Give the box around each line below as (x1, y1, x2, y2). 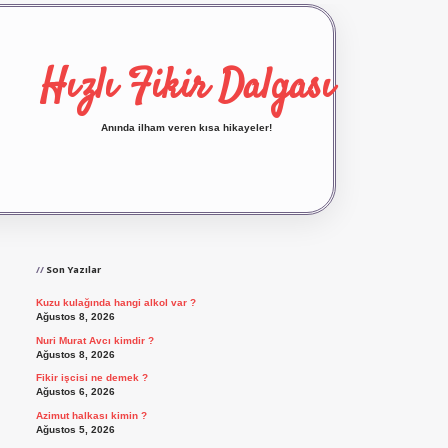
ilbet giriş (257, 217, 317, 233)
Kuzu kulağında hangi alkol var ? (35, 297, 196, 309)
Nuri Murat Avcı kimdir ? (35, 334, 154, 346)
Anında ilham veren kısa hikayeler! (101, 122, 272, 134)
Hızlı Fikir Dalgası (40, 58, 333, 117)
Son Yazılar (45, 262, 101, 276)
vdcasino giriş (316, 217, 405, 233)
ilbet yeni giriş (168, 217, 258, 233)
